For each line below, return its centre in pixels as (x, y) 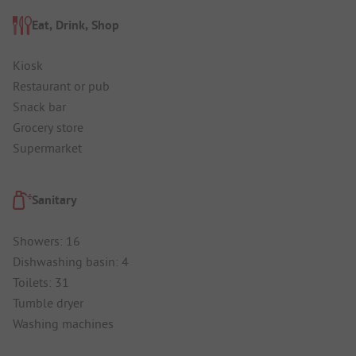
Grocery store (48, 128)
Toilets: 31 (41, 282)
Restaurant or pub (61, 86)
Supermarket (47, 148)
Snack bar (39, 107)
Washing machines (63, 323)
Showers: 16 (46, 240)
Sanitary (54, 200)
